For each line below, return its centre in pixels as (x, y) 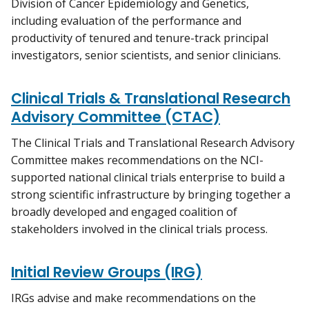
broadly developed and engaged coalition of (124, 211)
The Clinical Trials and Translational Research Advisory (153, 142)
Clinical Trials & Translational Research (151, 98)
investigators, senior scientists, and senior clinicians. (146, 55)
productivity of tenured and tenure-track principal (140, 38)
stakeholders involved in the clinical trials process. (139, 229)
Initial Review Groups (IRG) (107, 272)
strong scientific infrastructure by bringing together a (151, 194)
